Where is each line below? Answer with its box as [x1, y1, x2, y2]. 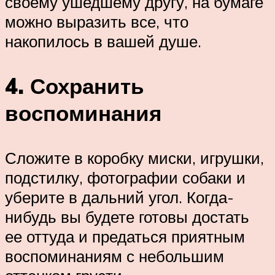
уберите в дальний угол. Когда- [5, 187, 234, 207]
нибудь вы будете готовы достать [5, 207, 249, 227]
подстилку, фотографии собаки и [5, 168, 246, 188]
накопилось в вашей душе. [5, 31, 201, 52]
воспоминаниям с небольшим [5, 246, 224, 266]
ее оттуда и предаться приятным [5, 227, 245, 247]
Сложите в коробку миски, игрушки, [5, 148, 264, 168]
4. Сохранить [5, 72, 144, 100]
